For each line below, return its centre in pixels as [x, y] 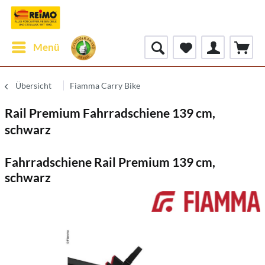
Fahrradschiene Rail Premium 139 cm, [110, 162]
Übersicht [33, 85]
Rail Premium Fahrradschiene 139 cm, [110, 113]
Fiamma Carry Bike [105, 85]
